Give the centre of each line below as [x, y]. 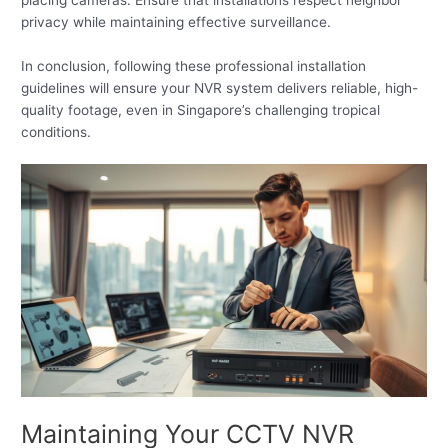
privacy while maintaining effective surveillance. [176, 21]
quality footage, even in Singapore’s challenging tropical [201, 109]
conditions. [56, 131]
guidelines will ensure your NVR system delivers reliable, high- [220, 87]
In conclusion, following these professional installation [194, 65]
